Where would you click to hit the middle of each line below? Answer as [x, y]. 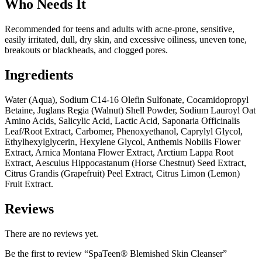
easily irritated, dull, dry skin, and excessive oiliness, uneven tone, [126, 40]
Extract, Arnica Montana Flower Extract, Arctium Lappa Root [119, 153]
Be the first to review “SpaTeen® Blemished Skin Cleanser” [116, 253]
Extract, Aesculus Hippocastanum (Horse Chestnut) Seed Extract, [125, 163]
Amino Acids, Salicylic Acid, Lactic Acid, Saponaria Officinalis [122, 121]
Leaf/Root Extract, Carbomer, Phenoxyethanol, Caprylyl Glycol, [124, 132]
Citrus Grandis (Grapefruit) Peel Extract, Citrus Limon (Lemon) [122, 174]
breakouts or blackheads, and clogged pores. [86, 50]
